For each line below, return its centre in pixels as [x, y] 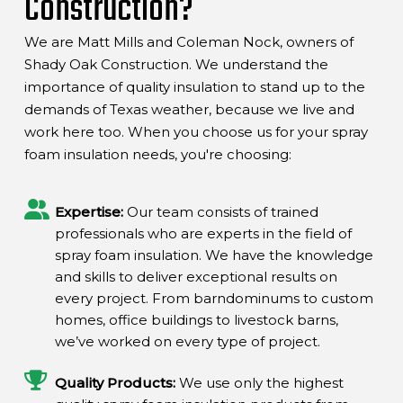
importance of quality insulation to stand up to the [194, 87]
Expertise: [90, 212]
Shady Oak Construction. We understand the [176, 64]
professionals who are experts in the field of [204, 233]
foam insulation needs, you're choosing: [157, 154]
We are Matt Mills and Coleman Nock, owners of [188, 42]
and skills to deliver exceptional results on [197, 277]
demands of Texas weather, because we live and [189, 109]
